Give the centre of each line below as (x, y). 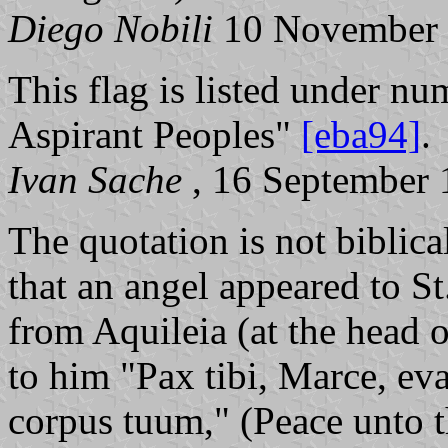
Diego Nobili (110, 28)
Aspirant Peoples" (154, 134)
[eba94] (361, 134)
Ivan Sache (95, 179)
